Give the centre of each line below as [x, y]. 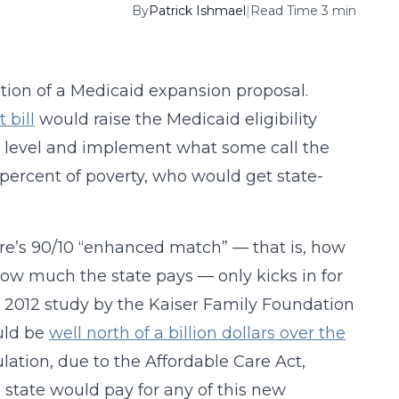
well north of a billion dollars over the [197, 333]
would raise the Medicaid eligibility [175, 119]
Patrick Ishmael [197, 11]
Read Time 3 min [303, 11]
